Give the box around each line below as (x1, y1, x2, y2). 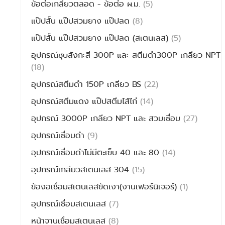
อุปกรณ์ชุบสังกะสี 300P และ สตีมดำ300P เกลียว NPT (31, 49, 221, 61)
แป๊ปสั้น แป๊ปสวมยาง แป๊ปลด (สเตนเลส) (31, 32, 172, 44)
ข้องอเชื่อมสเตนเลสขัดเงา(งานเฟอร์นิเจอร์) (31, 181, 180, 192)
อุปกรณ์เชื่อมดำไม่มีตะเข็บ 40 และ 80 (31, 147, 163, 158)
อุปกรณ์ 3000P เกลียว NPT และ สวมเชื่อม (31, 113, 184, 124)
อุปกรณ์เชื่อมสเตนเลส (31, 198, 109, 209)
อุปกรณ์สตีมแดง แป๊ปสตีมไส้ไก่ (31, 95, 141, 107)
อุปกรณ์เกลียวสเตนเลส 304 (31, 164, 133, 175)
